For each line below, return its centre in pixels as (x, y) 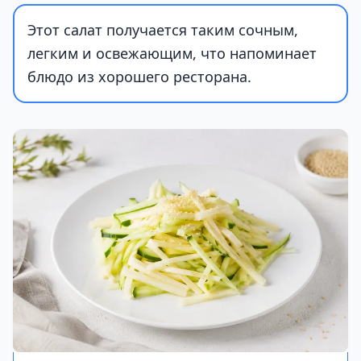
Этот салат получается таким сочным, (163, 30)
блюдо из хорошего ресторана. (139, 77)
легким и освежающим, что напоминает (172, 53)
